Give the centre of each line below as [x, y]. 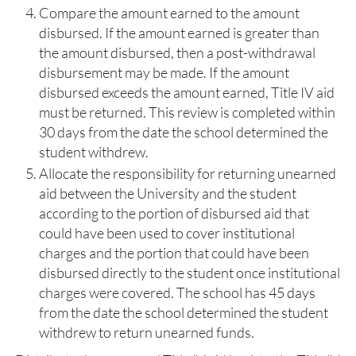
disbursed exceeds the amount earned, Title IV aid [187, 92]
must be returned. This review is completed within [187, 112]
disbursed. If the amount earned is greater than [179, 33]
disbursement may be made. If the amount [164, 72]
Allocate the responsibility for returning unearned [188, 173]
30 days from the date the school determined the [184, 132]
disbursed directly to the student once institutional [190, 273]
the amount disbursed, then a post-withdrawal [177, 52]
